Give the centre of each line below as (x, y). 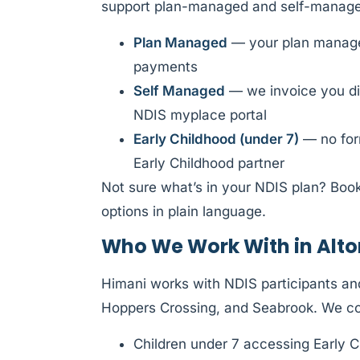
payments (166, 66)
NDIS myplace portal (200, 115)
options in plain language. (184, 211)
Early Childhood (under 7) (216, 139)
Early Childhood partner (209, 163)
